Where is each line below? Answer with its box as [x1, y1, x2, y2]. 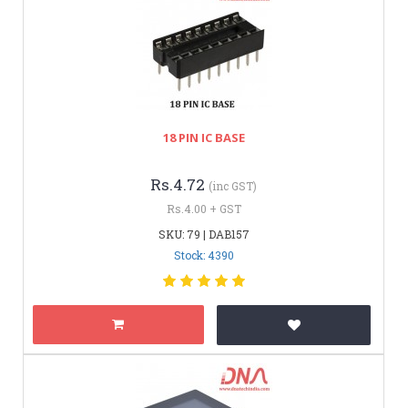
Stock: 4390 [173, 247, 234, 262]
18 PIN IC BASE [162, 128, 245, 146]
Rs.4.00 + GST [166, 200, 241, 216]
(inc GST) [209, 178, 257, 193]
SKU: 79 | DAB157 [158, 226, 250, 241]
